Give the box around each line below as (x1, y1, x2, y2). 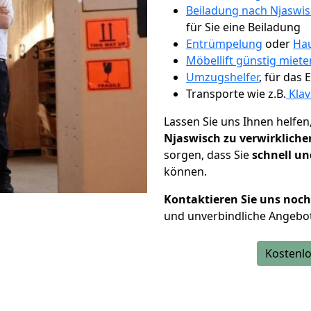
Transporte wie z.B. (186, 86, 286, 101)
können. (164, 164, 207, 179)
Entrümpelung (186, 36, 262, 51)
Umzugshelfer (186, 69, 259, 85)
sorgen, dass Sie (164, 147, 252, 162)
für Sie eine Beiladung (186, 19, 301, 35)
